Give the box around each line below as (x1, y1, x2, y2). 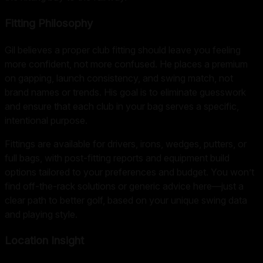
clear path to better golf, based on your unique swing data (5, 194, 247, 206)
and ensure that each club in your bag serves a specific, (5, 100, 239, 112)
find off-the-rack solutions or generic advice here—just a (5, 180, 244, 192)
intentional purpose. (5, 114, 87, 126)
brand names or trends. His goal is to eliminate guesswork (5, 86, 246, 98)
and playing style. (5, 208, 77, 220)
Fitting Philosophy (5, 16, 93, 31)
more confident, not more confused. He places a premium (5, 58, 248, 70)
